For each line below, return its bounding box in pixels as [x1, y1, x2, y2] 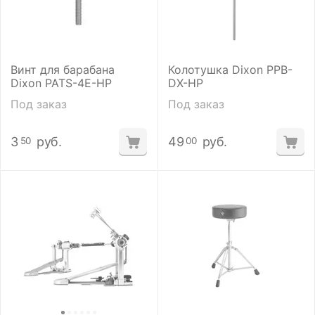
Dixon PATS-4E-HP [11, 76, 112, 90]
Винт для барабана [11, 63, 115, 77]
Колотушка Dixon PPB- [168, 63, 292, 77]
